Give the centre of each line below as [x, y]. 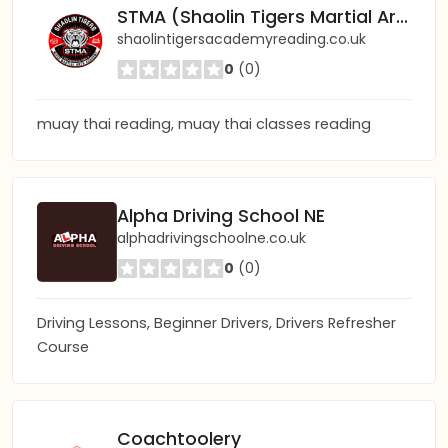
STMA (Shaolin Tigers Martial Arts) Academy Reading [402, 16]
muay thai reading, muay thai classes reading [204, 124]
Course [63, 347]
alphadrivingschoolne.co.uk [211, 237]
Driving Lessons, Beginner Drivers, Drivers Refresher [216, 323]
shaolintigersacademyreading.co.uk [241, 38]
